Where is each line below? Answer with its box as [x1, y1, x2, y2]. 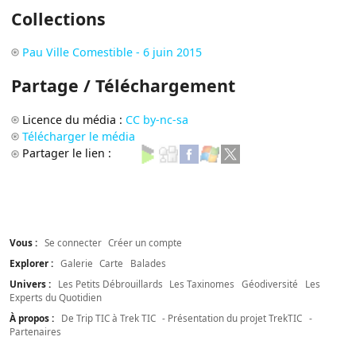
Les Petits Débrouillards [57, 277, 163, 290]
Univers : [9, 277, 53, 290]
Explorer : [9, 257, 56, 270]
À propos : [9, 311, 56, 324]
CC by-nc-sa [126, 111, 189, 127]
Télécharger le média [22, 128, 136, 144]
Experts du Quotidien [9, 290, 102, 304]
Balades [130, 257, 167, 270]
